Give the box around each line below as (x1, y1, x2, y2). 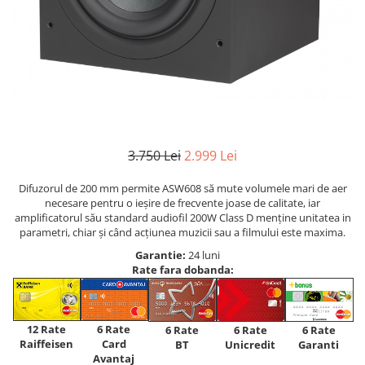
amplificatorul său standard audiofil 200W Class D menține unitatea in (14, 210, 351, 226)
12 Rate (26, 322, 66, 337)
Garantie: (134, 248, 188, 263)
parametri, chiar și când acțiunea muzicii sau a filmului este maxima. (20, 225, 345, 240)
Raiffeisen (19, 336, 73, 352)
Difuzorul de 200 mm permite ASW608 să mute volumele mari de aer (18, 181, 347, 196)
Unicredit (225, 336, 275, 352)
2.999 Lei (184, 147, 237, 165)
